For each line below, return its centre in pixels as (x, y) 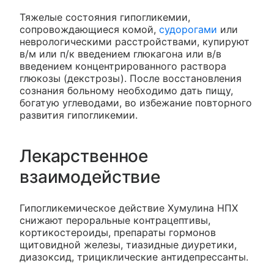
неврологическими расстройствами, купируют (135, 41)
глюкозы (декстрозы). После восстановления (131, 78)
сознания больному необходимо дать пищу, (126, 90)
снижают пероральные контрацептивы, (115, 220)
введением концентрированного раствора (123, 66)
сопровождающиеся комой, (89, 29)
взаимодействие (90, 176)
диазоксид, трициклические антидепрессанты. (134, 257)
